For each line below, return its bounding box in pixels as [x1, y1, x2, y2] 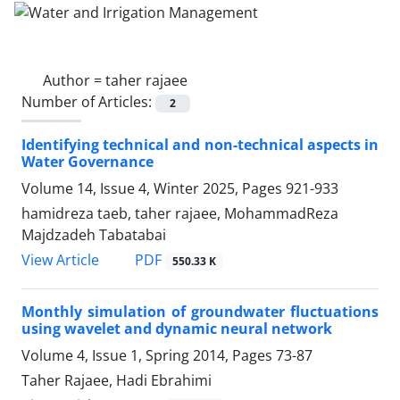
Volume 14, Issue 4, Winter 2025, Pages [21, 178, 286, 198]
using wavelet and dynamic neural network [21, 319, 332, 339]
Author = [43, 70, 105, 90]
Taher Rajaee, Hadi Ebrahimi [21, 371, 212, 391]
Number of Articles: [21, 91, 155, 112]
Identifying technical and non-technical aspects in [21, 134, 379, 154]
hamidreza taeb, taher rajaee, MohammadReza [21, 203, 338, 223]
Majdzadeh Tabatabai [21, 224, 166, 245]
